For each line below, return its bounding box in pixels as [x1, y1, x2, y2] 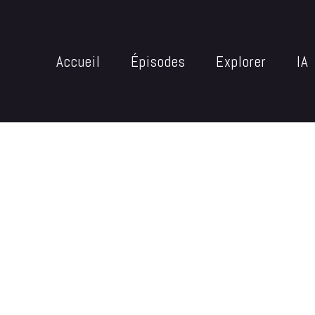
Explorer [216, 51, 266, 71]
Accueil [56, 51, 101, 71]
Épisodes [131, 51, 186, 71]
